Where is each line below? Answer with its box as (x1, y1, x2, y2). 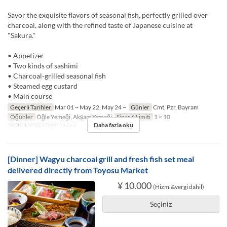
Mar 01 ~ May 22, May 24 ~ (53, 103, 126, 111)
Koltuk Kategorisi (10, 123, 56, 131)
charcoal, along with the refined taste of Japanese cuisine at (8, 21, 193, 30)
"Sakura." (8, 31, 35, 40)
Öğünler (10, 113, 33, 121)
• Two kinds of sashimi (8, 61, 78, 70)
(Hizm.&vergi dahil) (153, 183, 204, 191)
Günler (131, 103, 150, 111)
